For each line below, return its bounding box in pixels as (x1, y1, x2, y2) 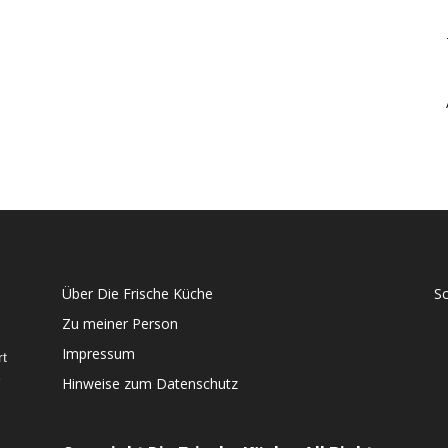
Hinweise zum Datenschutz (62, 374, 238, 393)
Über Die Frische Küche (62, 284, 213, 303)
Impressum (62, 344, 135, 363)
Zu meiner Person (62, 314, 178, 333)
